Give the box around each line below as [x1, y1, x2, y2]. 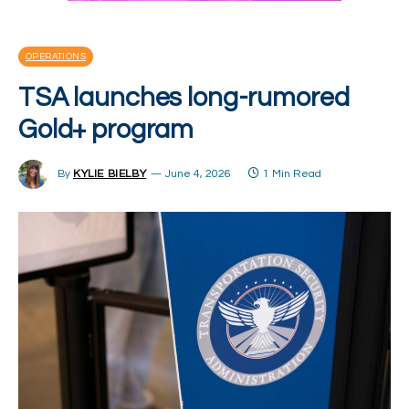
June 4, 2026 [165, 168, 232, 180]
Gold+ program [18, 116, 194, 143]
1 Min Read [263, 168, 322, 180]
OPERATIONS [26, 52, 86, 61]
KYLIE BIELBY [73, 168, 147, 180]
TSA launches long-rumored [18, 84, 350, 111]
